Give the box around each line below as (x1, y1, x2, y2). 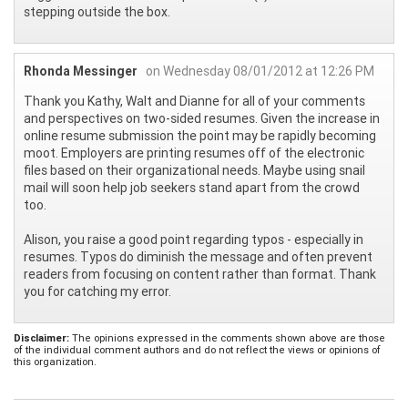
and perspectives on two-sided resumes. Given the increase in (24, 109, 380, 127)
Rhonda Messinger (24, 62, 138, 79)
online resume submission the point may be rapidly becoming (24, 127, 376, 144)
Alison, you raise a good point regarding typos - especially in (24, 230, 363, 248)
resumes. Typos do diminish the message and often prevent (24, 248, 372, 265)
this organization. (14, 354, 97, 368)
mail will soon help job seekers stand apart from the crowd (24, 178, 360, 196)
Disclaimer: (14, 331, 69, 344)
